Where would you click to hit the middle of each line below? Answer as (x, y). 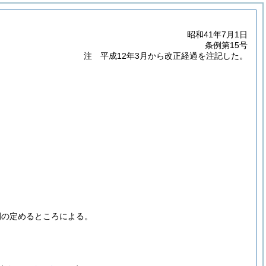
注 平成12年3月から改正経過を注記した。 (166, 56)
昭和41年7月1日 (217, 34)
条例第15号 (226, 45)
